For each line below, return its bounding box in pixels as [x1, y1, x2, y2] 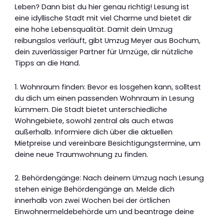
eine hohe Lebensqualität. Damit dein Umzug [15, 24, 173, 35]
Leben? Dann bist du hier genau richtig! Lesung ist [15, 2, 189, 12]
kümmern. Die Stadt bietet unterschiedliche [15, 104, 167, 114]
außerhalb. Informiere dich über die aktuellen [15, 127, 173, 137]
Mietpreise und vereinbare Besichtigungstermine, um [15, 138, 200, 148]
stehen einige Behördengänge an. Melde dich [15, 184, 175, 195]
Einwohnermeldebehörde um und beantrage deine [15, 207, 194, 217]
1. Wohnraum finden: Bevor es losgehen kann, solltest [15, 82, 201, 92]
